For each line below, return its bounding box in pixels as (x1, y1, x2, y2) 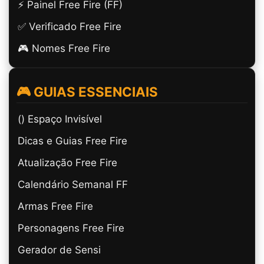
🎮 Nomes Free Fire (18, 42, 110, 55)
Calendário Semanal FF (18, 179, 128, 191)
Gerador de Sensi (18, 244, 101, 256)
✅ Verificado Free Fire (18, 21, 121, 33)
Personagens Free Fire (18, 222, 124, 235)
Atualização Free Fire (18, 157, 117, 169)
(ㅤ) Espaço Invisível (18, 113, 102, 126)
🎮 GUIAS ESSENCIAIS (16, 84, 158, 100)
